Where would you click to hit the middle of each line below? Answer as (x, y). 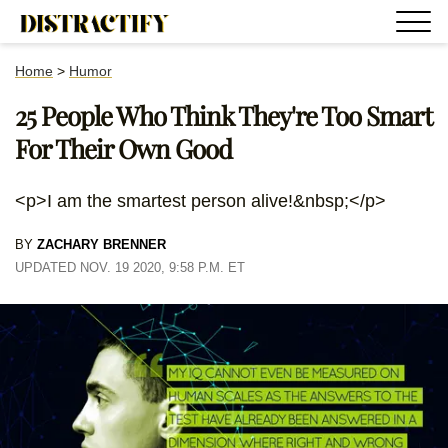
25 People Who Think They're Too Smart (223, 115)
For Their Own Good (123, 148)
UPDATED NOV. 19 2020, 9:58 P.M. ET (130, 267)
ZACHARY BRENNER (101, 244)
